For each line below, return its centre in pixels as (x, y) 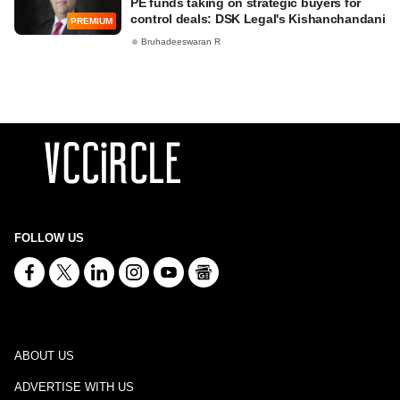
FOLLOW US (49, 238)
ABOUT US (44, 356)
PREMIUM (92, 21)
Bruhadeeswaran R (181, 42)
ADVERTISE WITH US (74, 387)
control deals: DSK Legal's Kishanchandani (258, 19)
